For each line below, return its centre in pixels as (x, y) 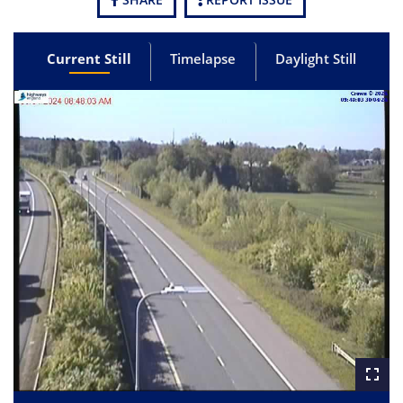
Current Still (90, 59)
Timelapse (203, 59)
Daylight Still (315, 59)
